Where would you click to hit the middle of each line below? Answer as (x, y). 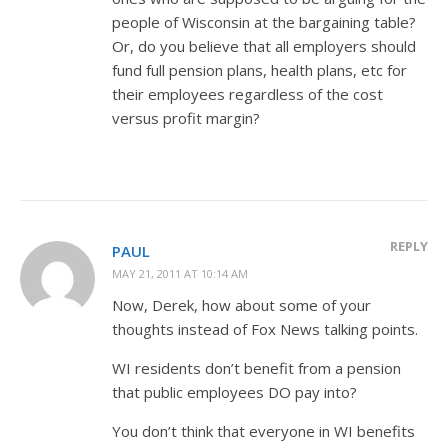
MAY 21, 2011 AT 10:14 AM (180, 273)
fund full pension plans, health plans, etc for (259, 69)
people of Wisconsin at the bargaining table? (264, 21)
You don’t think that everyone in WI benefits (263, 430)
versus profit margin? (186, 117)
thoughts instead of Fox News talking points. (265, 328)
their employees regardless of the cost (247, 93)
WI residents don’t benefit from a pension (256, 367)
